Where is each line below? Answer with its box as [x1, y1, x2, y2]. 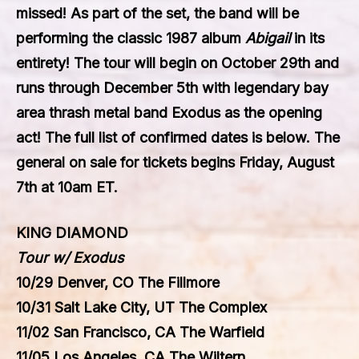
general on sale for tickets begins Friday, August [16, 154, 334, 171]
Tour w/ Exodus [16, 249, 124, 266]
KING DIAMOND [16, 224, 128, 241]
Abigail [245, 30, 290, 46]
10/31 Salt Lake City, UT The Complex [16, 299, 267, 316]
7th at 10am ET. [16, 179, 118, 196]
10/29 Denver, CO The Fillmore [16, 274, 220, 291]
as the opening [220, 104, 322, 121]
